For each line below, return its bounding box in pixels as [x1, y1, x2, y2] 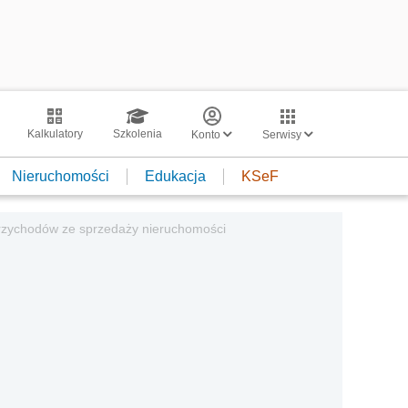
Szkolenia [112, 127, 162, 140]
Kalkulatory [26, 127, 83, 140]
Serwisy [262, 128, 304, 141]
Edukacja [145, 168, 206, 184]
